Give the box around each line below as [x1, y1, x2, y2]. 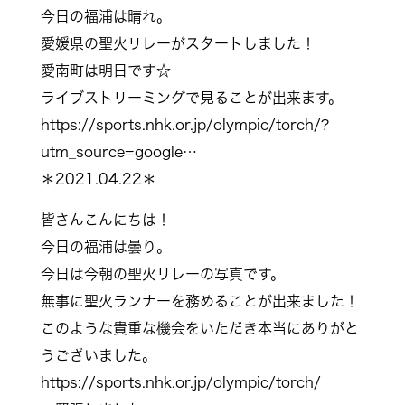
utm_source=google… [40, 145, 197, 159]
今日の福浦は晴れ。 [40, 9, 171, 24]
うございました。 [40, 348, 156, 363]
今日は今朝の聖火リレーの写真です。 [40, 267, 285, 281]
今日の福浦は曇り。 [40, 240, 171, 254]
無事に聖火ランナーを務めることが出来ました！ [40, 294, 359, 308]
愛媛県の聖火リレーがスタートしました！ [40, 36, 316, 51]
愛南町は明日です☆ [40, 63, 171, 78]
